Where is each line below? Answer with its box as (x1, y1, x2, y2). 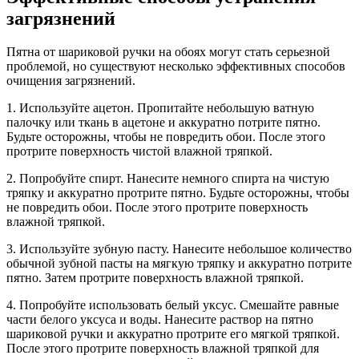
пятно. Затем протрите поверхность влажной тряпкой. (6, 271, 304, 285)
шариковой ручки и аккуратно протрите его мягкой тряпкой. (6, 327, 340, 341)
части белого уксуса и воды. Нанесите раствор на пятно (6, 313, 313, 327)
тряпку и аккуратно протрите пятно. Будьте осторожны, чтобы (6, 186, 349, 200)
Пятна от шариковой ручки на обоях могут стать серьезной (6, 45, 330, 59)
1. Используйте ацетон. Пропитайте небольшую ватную (6, 101, 314, 115)
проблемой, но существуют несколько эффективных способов (6, 59, 345, 74)
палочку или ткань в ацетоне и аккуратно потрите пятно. (6, 115, 321, 130)
